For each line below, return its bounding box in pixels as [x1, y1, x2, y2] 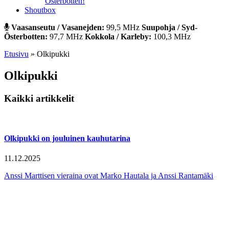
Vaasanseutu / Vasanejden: [11, 23, 104, 32]
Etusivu [4, 50, 29, 58]
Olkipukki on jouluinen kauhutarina [4, 133, 130, 143]
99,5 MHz [104, 23, 142, 32]
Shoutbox [25, 6, 56, 14]
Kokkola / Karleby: [85, 32, 151, 41]
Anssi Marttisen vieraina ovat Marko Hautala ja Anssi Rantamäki [4, 171, 213, 180]
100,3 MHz [151, 32, 191, 41]
